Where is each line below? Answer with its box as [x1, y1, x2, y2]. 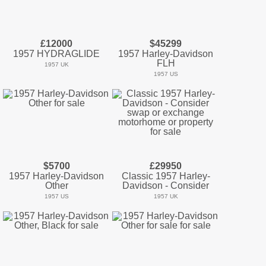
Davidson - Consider [122, 180, 209, 191]
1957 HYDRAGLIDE [13, 49, 100, 59]
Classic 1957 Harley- [121, 171, 210, 182]
